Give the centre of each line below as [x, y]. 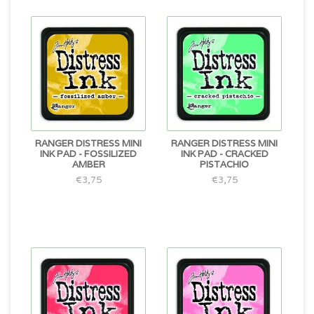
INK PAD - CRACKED [224, 154]
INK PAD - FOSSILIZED [88, 154]
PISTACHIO [224, 164]
